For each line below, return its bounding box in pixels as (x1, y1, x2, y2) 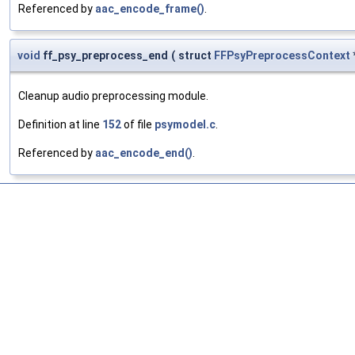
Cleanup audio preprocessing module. (18, 90, 208, 103)
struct (178, 49, 214, 63)
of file (121, 118, 155, 132)
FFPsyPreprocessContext (214, 49, 350, 63)
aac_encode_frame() (95, 2, 204, 16)
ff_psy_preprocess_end (40, 49, 168, 63)
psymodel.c (155, 118, 216, 132)
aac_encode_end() (95, 147, 193, 160)
